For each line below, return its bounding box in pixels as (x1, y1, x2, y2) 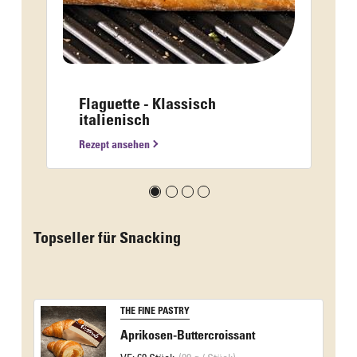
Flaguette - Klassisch (78, 94, 216, 114)
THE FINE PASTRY (120, 304, 190, 317)
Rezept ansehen (78, 137, 150, 151)
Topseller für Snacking (33, 228, 181, 248)
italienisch (78, 110, 150, 130)
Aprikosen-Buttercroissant (120, 327, 255, 343)
